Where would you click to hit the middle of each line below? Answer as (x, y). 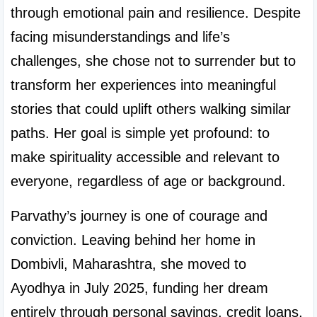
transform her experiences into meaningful (143, 85)
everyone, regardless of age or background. (148, 181)
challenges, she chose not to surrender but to (153, 61)
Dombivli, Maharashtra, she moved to (128, 264)
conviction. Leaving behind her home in (133, 240)
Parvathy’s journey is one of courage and (139, 216)
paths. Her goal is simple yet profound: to (140, 133)
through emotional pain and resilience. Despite (156, 13)
